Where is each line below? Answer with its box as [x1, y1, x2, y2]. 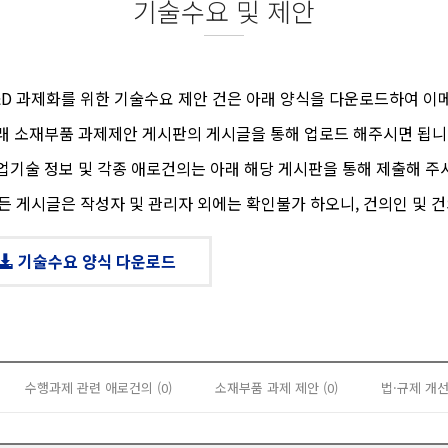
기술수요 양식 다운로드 [13, 249, 176, 273]
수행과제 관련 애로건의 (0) [25, 378, 172, 397]
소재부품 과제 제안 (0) [215, 378, 338, 397]
